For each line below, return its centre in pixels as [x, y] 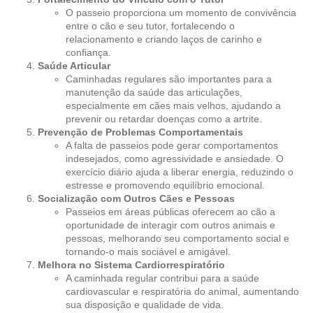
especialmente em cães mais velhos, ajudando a [173, 106]
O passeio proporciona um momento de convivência [181, 13]
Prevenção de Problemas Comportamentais [140, 132]
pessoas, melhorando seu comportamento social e [177, 239]
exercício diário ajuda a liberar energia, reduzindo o [180, 172]
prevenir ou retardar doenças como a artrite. [164, 119]
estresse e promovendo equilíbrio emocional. [165, 185]
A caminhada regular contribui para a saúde [162, 278]
